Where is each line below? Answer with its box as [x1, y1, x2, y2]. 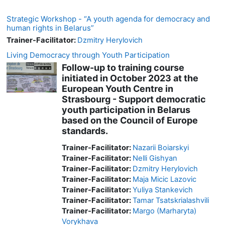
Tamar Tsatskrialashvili [133, 195, 209, 205]
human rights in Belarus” [7, 23, 94, 33]
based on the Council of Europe [62, 115, 198, 126]
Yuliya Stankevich [133, 185, 193, 194]
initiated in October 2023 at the [62, 72, 198, 83]
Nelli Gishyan [133, 153, 177, 163]
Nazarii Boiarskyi [133, 143, 189, 152]
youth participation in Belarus [62, 104, 190, 115]
